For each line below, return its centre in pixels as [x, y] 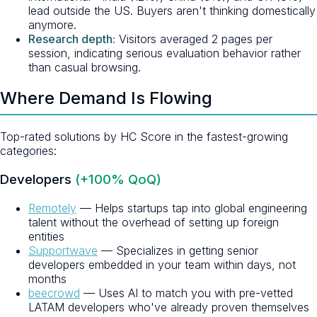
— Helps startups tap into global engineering [192, 208]
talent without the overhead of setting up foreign [154, 222]
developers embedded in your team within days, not [162, 264]
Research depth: [72, 39]
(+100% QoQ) [118, 180]
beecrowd [54, 293]
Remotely [52, 208]
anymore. [52, 24]
